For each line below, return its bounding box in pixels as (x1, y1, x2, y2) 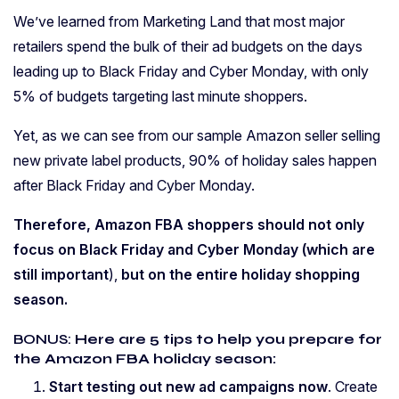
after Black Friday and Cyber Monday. (13, 176, 255, 195)
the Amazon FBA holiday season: (13, 350, 276, 368)
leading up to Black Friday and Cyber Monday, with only (13, 62, 369, 81)
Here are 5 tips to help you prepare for (71, 330, 382, 348)
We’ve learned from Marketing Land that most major (13, 12, 345, 31)
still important (13, 265, 109, 284)
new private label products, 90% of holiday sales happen (13, 151, 377, 170)
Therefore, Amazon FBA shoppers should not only (13, 216, 364, 234)
